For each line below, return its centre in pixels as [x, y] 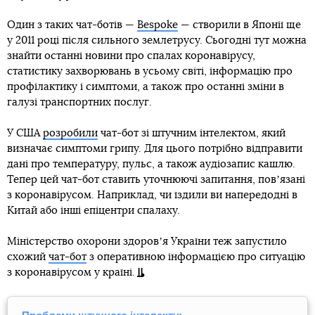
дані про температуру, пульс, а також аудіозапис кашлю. [151, 165]
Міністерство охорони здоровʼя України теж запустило [147, 242]
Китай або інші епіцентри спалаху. [94, 211]
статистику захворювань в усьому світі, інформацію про [150, 72]
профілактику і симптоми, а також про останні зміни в [146, 87]
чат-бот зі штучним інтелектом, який [192, 134]
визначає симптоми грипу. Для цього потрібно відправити [155, 149]
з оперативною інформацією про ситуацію [196, 257]
